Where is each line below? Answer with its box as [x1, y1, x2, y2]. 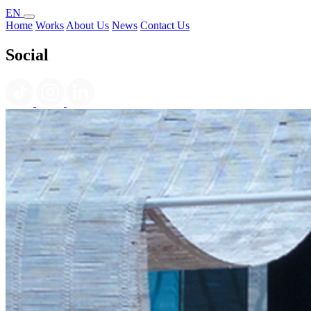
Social [6, 46, 49, 65]
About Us [66, 19, 109, 32]
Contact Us [140, 19, 190, 32]
